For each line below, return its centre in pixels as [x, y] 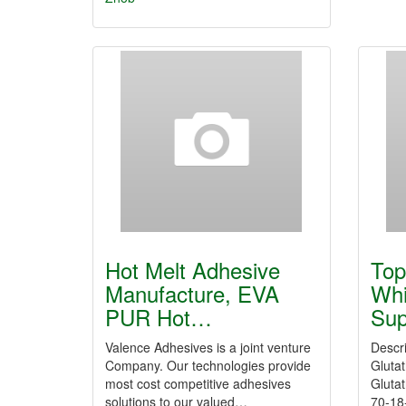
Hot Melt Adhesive [193, 270]
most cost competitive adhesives [198, 383]
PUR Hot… [159, 317]
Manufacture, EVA [192, 293]
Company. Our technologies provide [208, 365]
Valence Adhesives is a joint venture [208, 347]
